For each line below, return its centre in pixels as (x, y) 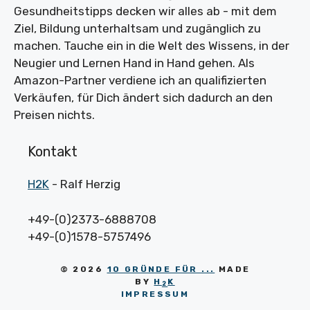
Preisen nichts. (54, 115)
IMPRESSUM (155, 294)
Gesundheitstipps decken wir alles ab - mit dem (145, 11)
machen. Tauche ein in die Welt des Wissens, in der (152, 45)
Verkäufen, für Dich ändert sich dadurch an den (143, 97)
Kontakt (53, 152)
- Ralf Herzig (85, 184)
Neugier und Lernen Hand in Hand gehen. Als (134, 63)
